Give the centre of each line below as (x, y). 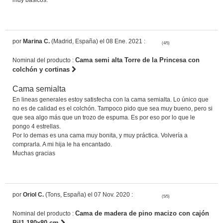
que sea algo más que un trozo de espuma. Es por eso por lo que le (104, 117)
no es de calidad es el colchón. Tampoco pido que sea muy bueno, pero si (112, 108)
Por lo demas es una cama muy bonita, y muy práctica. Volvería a (100, 135)
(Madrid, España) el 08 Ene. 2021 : (98, 41)
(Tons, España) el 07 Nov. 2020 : (88, 194)
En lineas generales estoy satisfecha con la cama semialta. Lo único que (111, 99)
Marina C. (36, 41)
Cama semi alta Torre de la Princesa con (137, 60)
